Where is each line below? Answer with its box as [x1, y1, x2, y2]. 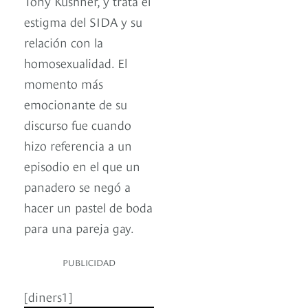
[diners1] [24, 287, 72, 305]
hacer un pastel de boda [24, 198, 153, 216]
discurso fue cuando [24, 115, 131, 133]
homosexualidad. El [24, 54, 127, 71]
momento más [24, 74, 103, 92]
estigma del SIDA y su [24, 12, 142, 30]
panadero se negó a [24, 177, 131, 195]
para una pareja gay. [24, 219, 134, 236]
